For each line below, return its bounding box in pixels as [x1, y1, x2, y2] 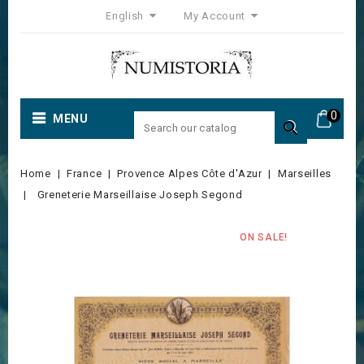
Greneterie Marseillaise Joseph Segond [37, 188, 243, 201]
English [106, 10, 147, 22]
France [67, 167, 102, 180]
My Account [184, 10, 246, 22]
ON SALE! [240, 232, 288, 243]
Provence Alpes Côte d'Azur [117, 167, 262, 180]
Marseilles [277, 167, 331, 180]
